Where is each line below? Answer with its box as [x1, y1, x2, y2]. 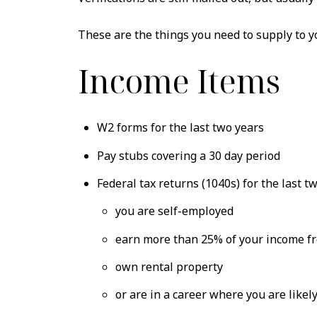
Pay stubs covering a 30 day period [96, 147, 280, 163]
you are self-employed [115, 203, 234, 219]
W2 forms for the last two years [96, 120, 264, 136]
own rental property [115, 258, 224, 275]
